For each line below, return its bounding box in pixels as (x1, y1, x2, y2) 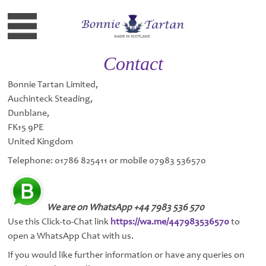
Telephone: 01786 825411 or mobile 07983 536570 (8, 155, 207, 166)
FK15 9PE (8, 121, 44, 132)
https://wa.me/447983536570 (110, 216, 230, 227)
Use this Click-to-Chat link (8, 216, 111, 227)
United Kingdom (8, 135, 74, 147)
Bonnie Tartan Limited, (8, 78, 99, 90)
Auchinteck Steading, (8, 93, 93, 104)
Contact (103, 52, 163, 74)
